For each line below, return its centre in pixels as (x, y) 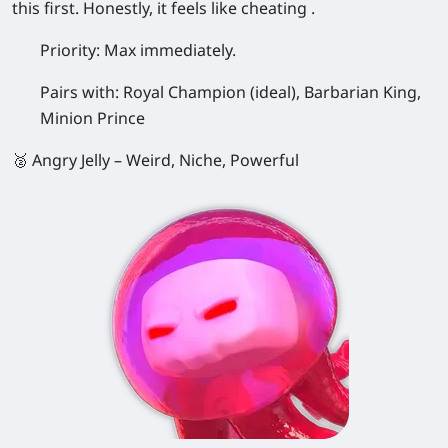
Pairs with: (81, 91)
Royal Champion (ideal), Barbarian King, (272, 91)
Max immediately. (170, 49)
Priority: (72, 49)
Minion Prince (92, 117)
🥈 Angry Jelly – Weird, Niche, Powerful (155, 159)
